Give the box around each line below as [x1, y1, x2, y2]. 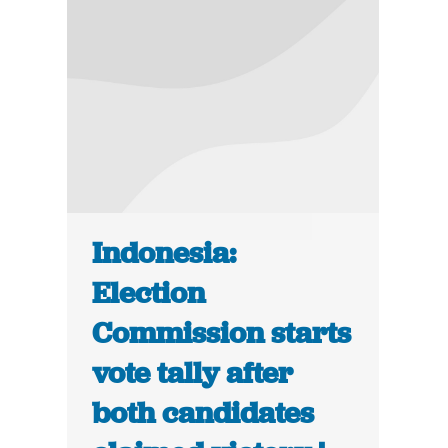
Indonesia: [92, 234, 237, 273]
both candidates [92, 394, 315, 433]
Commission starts [92, 314, 352, 353]
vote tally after [92, 354, 294, 393]
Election [92, 274, 206, 313]
